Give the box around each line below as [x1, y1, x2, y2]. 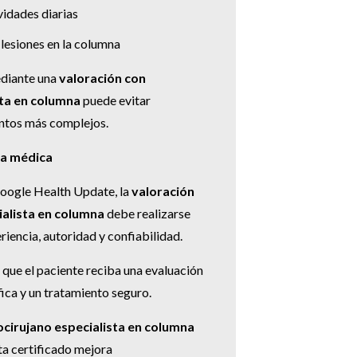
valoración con [59, 70, 146, 86]
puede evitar [80, 92, 151, 108]
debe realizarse [104, 206, 190, 222]
